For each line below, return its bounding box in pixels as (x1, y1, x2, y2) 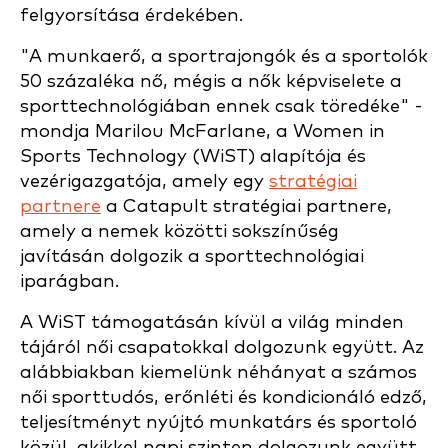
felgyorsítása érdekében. (20, 6, 243, 25)
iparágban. (20, 272, 119, 291)
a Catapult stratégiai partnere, (101, 197, 392, 216)
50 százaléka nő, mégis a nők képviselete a (20, 72, 402, 91)
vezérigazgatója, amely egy (20, 172, 269, 191)
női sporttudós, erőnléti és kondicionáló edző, (20, 388, 427, 407)
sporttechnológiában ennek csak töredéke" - (20, 97, 422, 116)
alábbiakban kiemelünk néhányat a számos (20, 363, 417, 382)
